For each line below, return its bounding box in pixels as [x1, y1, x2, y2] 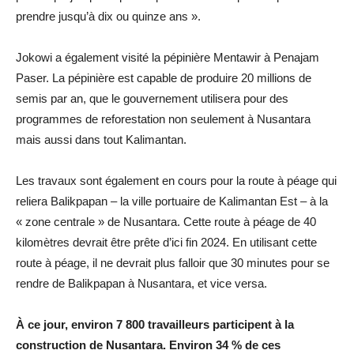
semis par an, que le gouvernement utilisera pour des [16, 92, 288, 106]
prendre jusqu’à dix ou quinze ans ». [16, 9, 201, 24]
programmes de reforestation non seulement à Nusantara [16, 112, 311, 126]
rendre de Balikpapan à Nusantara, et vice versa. [16, 277, 267, 291]
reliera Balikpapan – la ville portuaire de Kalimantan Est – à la [16, 194, 328, 209]
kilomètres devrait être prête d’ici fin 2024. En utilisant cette [16, 235, 317, 250]
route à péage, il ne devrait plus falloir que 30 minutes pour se [16, 256, 330, 270]
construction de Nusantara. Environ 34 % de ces [16, 338, 281, 352]
